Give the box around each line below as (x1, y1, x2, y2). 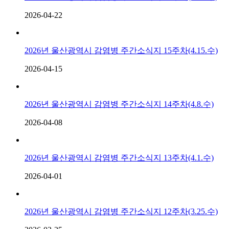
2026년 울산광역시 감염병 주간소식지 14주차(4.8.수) (25, 99, 214, 108)
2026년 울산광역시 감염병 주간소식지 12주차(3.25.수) (25, 207, 218, 216)
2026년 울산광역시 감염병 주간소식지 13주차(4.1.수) (25, 153, 214, 162)
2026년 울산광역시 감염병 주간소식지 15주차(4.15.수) (25, 45, 218, 55)
